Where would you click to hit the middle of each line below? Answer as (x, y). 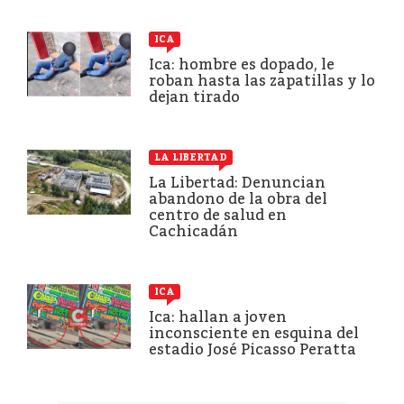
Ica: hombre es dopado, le (242, 64)
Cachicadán (193, 231)
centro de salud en (218, 215)
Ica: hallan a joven (218, 317)
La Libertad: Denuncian (237, 182)
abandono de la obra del (238, 198)
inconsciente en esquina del (254, 333)
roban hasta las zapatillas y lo (262, 80)
